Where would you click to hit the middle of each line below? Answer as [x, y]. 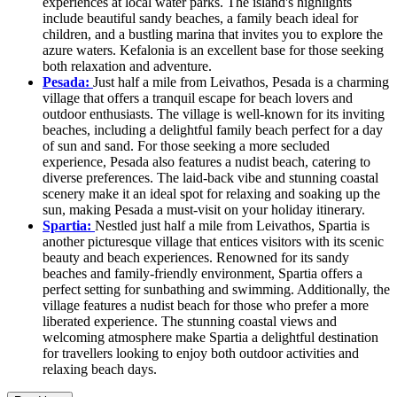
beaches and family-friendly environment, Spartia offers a [202, 273]
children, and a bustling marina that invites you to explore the [213, 34]
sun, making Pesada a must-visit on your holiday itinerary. [204, 209]
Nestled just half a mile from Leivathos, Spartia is [232, 225]
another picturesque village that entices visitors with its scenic [213, 241]
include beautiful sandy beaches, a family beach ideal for [200, 18]
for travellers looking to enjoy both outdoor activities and [201, 353]
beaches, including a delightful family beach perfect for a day [213, 129]
